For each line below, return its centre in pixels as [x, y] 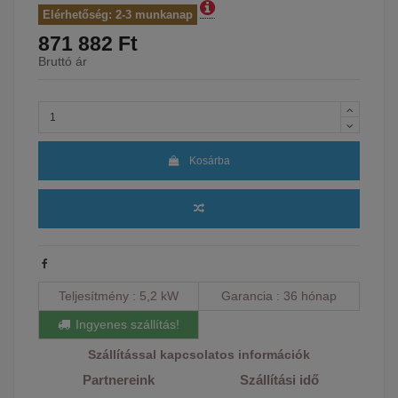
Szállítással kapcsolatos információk [199, 354]
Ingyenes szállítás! [127, 324]
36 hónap [310, 295]
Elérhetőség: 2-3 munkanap [118, 14]
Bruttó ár [63, 61]
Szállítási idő [279, 379]
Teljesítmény [96, 295]
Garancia [249, 295]
